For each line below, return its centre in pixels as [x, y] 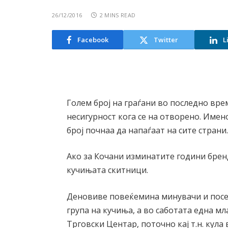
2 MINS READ [118, 15]
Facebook [93, 39]
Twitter [166, 39]
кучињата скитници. [108, 170]
